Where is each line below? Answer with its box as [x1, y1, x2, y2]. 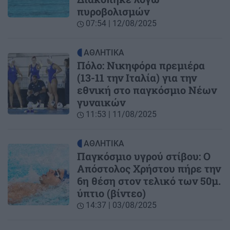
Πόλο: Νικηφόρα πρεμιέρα [77, 59, 205, 72]
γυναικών [77, 95, 126, 109]
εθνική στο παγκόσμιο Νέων [77, 83, 217, 97]
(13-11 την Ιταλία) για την [77, 71, 197, 85]
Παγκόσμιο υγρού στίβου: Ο [77, 149, 211, 163]
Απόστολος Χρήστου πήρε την [77, 162, 221, 176]
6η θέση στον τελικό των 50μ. [77, 174, 221, 188]
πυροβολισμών [77, 5, 150, 18]
